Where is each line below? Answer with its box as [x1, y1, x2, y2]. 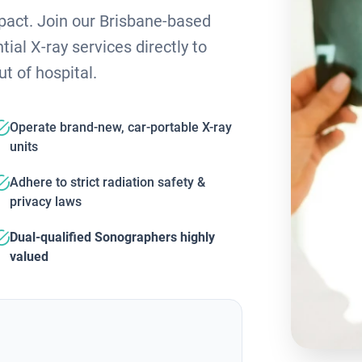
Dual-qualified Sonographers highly [10, 229, 216, 245]
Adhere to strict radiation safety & [10, 174, 206, 190]
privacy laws [10, 193, 82, 209]
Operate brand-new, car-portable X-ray [10, 119, 233, 135]
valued [10, 248, 49, 264]
